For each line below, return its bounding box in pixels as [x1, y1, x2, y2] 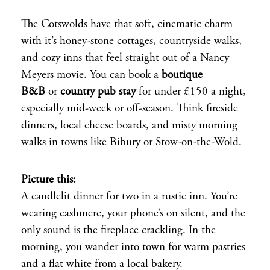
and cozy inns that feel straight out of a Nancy [21, 52, 229, 64]
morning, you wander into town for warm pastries [21, 241, 245, 253]
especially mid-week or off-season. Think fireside [21, 103, 238, 115]
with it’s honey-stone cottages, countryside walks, [21, 36, 242, 48]
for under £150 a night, [136, 86, 246, 98]
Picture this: [21, 174, 76, 186]
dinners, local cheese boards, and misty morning [21, 120, 237, 132]
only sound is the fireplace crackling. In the [21, 224, 216, 236]
